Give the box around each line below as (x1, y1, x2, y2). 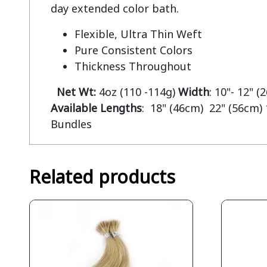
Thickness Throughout (74, 59, 191, 73)
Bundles (50, 117, 92, 131)
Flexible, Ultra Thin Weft (74, 27, 202, 41)
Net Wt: (56, 85, 96, 99)
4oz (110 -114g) (95, 85, 178, 99)
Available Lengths (50, 101, 142, 115)
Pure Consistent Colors (74, 43, 193, 57)
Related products (29, 164, 175, 189)
